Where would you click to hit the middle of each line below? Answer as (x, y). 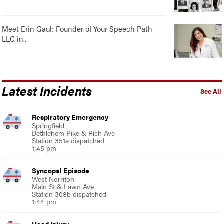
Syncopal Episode (61, 171)
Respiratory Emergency (70, 117)
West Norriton (53, 179)
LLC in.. (14, 39)
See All (211, 92)
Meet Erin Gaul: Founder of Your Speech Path (77, 29)
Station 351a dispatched (68, 141)
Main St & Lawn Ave (63, 187)
